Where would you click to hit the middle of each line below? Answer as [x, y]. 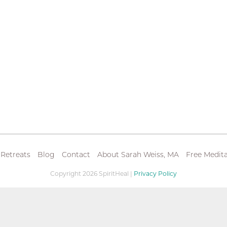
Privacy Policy [155, 174]
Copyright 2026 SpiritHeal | [92, 174]
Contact [76, 155]
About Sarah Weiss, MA [138, 155]
